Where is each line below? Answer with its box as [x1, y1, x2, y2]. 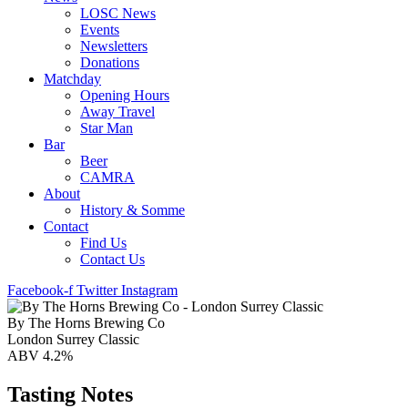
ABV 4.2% [7, 348, 73, 363]
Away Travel [80, 104, 155, 119]
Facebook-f [7, 282, 73, 298]
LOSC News [80, 5, 156, 21]
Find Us [80, 235, 127, 250]
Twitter [76, 282, 117, 298]
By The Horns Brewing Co [7, 315, 165, 331]
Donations [80, 55, 139, 70]
